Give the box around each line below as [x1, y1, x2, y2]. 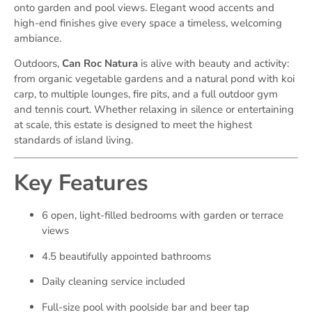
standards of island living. [14, 132, 133, 147]
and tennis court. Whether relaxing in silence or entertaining [14, 102, 294, 116]
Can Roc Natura [62, 56, 138, 70]
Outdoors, [14, 56, 62, 70]
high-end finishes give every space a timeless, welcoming [14, 15, 282, 30]
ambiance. [14, 31, 61, 45]
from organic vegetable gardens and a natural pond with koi [14, 71, 295, 86]
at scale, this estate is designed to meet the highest [14, 117, 252, 132]
